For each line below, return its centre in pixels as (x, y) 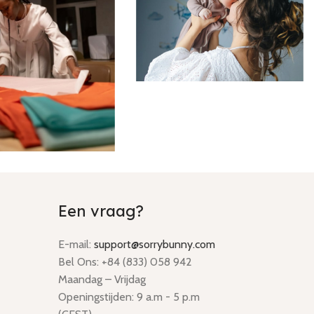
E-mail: (76, 244)
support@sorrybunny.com (155, 244)
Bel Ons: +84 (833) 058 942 (125, 261)
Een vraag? (101, 211)
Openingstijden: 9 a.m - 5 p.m (129, 296)
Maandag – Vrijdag (102, 279)
